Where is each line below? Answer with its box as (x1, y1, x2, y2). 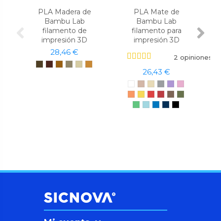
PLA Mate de (133, 7, 180, 17)
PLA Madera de (37, 7, 91, 17)
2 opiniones (174, 53, 213, 61)
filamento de (42, 26, 87, 36)
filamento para (131, 26, 182, 36)
